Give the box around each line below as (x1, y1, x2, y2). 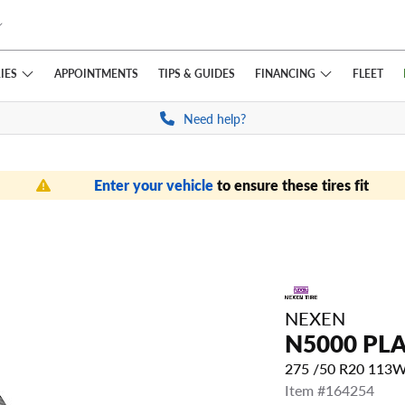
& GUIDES (180, 66, 235, 80)
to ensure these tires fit (217, 174, 369, 195)
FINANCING (254, 65, 316, 80)
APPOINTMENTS (53, 66, 138, 80)
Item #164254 (285, 380, 374, 401)
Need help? (183, 109, 246, 127)
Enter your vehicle (94, 174, 217, 195)
